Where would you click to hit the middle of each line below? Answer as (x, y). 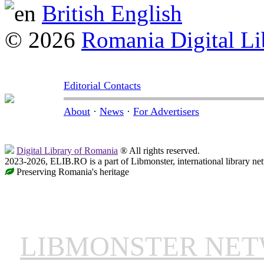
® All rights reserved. (159, 151)
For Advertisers (166, 111)
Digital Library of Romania (67, 151)
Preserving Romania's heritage (72, 172)
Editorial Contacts (102, 85)
